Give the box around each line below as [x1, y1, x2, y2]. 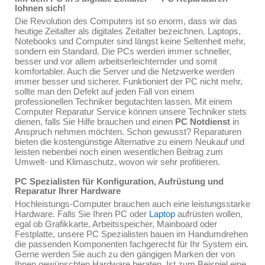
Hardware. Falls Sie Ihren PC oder [15, 209, 149, 219]
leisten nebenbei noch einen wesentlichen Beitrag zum [15, 147, 223, 157]
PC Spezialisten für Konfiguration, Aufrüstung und [15, 176, 224, 186]
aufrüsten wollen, [175, 209, 243, 219]
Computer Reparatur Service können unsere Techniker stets [15, 106, 247, 117]
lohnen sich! [15, 3, 66, 13]
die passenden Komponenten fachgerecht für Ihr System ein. [15, 239, 248, 249]
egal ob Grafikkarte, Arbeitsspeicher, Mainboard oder [15, 219, 217, 229]
